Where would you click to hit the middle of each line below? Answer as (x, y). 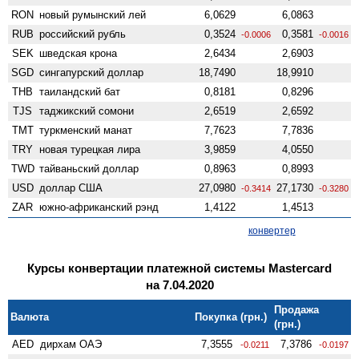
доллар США (71, 188)
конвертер (272, 230)
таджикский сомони (87, 111)
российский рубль (83, 34)
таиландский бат (80, 91)
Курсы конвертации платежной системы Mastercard (179, 268)
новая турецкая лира (90, 149)
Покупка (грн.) (231, 317)
